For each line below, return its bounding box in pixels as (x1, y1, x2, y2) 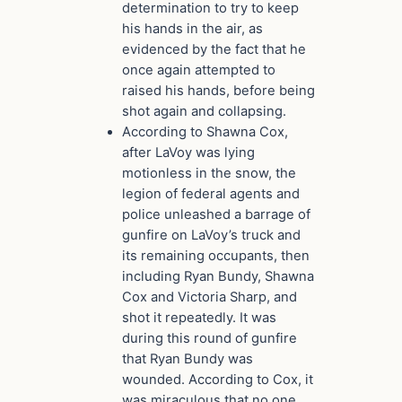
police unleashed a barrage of (122, 205, 310, 223)
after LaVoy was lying (122, 144, 255, 161)
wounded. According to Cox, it (122, 371, 313, 388)
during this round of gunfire (122, 329, 297, 346)
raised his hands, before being (122, 82, 315, 99)
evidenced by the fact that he (122, 40, 306, 57)
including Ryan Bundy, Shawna (122, 267, 314, 284)
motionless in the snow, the (122, 164, 296, 181)
